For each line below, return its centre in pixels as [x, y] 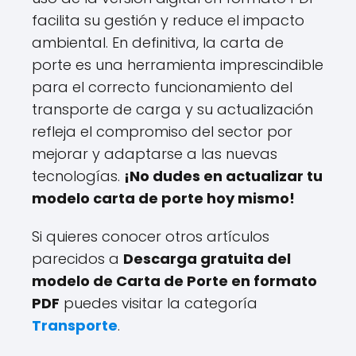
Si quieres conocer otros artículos [151, 236]
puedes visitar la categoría [159, 303]
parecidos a [77, 259]
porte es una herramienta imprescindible [178, 65]
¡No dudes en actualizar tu [223, 176]
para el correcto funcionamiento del [162, 87]
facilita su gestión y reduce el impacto [168, 20]
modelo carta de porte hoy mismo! [163, 198]
